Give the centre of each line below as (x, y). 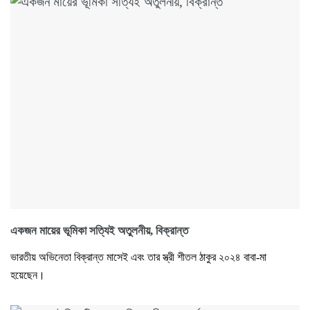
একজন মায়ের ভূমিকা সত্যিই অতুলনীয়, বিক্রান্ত (99, 231)
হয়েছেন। (28, 275)
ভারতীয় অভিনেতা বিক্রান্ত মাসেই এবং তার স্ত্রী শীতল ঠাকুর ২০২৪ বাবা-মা (138, 257)
